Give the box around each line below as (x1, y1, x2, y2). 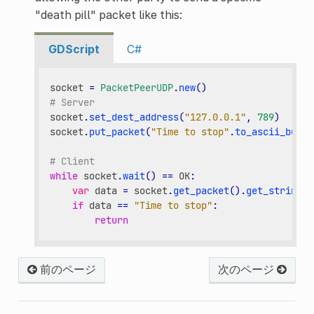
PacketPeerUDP (100, 81, 174, 95)
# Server (50, 96, 95, 109)
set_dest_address (89, 111, 179, 124)
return (95, 214, 129, 227)
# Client (50, 155, 95, 168)
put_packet (89, 125, 146, 139)
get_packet (173, 184, 230, 198)
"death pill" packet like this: (34, 7, 182, 22)
